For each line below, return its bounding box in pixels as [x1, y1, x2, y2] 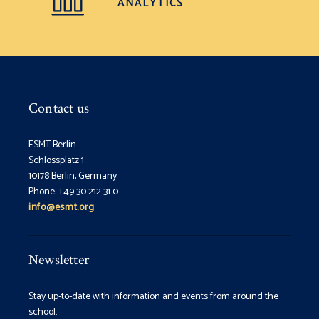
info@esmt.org [28, 199, 95, 216]
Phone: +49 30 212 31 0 [28, 183, 118, 200]
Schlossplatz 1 [28, 152, 84, 169]
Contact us [28, 98, 89, 117]
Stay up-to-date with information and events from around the [28, 288, 278, 305]
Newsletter [28, 250, 89, 269]
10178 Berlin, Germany [28, 167, 117, 184]
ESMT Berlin [28, 136, 76, 153]
